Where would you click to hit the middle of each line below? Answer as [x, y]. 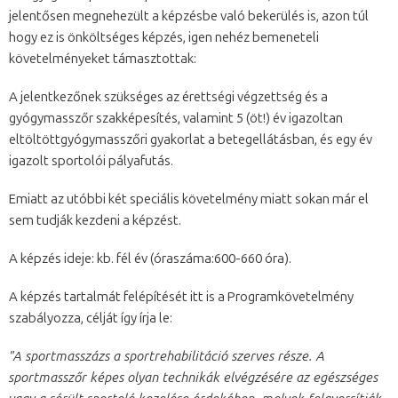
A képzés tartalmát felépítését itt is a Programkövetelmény [181, 296]
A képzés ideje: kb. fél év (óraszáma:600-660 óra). [150, 258]
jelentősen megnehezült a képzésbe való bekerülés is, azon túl [189, 16]
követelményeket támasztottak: [103, 58]
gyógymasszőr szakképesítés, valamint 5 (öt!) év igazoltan [176, 118]
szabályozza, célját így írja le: [91, 318]
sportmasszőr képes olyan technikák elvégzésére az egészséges [194, 377]
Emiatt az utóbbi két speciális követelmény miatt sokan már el [189, 199]
